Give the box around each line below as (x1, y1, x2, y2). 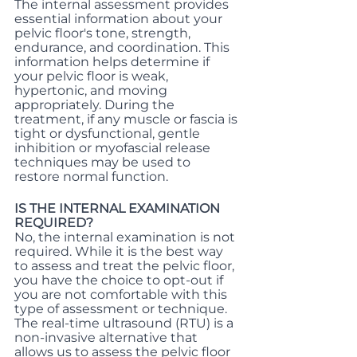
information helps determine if (14, 54, 213, 69)
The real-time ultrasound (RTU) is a (14, 316, 237, 331)
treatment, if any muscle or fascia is (14, 112, 241, 127)
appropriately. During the (14, 97, 178, 112)
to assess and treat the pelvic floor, (14, 258, 237, 273)
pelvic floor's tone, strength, (14, 25, 194, 41)
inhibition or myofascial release (14, 140, 214, 155)
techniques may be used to (14, 155, 194, 170)
